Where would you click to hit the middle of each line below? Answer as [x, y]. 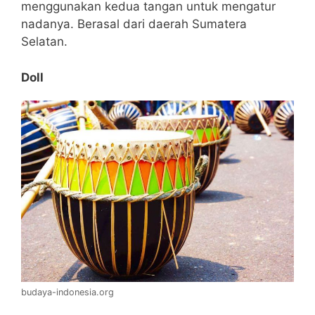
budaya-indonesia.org [67, 292]
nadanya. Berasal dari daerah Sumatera [134, 24]
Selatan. [44, 42]
